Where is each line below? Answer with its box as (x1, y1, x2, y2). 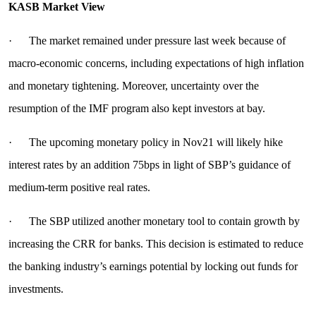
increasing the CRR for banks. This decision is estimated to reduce (8, 238, 303, 250)
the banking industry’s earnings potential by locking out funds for (8, 260, 298, 273)
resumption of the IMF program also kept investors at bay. (8, 102, 265, 115)
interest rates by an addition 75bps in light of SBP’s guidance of (8, 159, 291, 171)
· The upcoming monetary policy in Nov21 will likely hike (8, 136, 283, 149)
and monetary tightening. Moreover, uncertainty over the (8, 80, 259, 92)
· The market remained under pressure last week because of (8, 35, 286, 47)
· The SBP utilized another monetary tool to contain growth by (8, 215, 300, 228)
